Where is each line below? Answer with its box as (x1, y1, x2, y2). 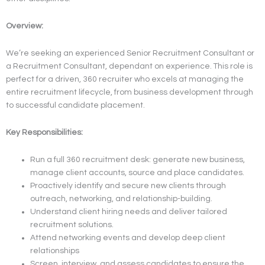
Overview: (6, 21, 43, 30)
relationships (30, 246, 80, 255)
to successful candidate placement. (6, 101, 145, 109)
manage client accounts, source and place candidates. (30, 168, 245, 177)
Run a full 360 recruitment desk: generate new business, (30, 155, 245, 164)
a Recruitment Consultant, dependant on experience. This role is (6, 62, 253, 70)
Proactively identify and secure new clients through (30, 181, 227, 190)
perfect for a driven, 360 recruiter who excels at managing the (6, 75, 244, 83)
